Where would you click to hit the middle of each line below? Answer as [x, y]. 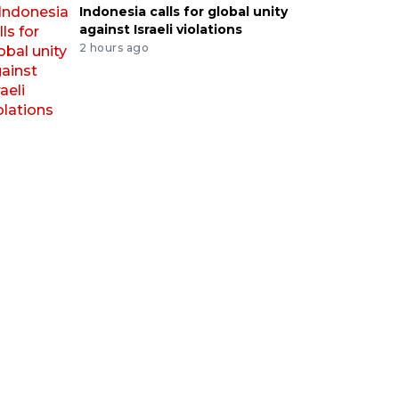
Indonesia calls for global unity [183, 12]
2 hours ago [114, 47]
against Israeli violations [160, 29]
